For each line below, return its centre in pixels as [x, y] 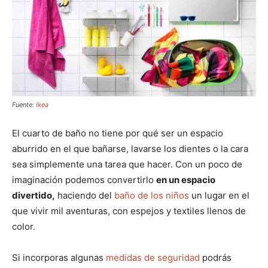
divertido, [33, 195]
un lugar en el [219, 195]
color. [24, 226]
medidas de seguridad [154, 257]
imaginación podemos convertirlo [84, 179]
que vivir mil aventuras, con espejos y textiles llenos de [129, 211]
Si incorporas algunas [59, 257]
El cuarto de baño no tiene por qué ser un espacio [118, 133]
